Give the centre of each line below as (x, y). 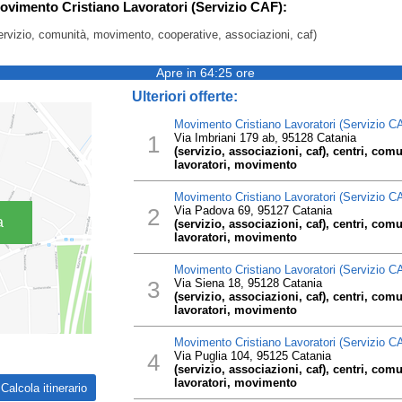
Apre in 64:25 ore (205, 73)
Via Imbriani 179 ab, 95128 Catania (265, 138)
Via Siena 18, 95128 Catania (248, 283)
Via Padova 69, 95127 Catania (253, 210)
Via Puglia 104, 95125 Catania (252, 356)
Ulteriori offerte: (184, 96)
